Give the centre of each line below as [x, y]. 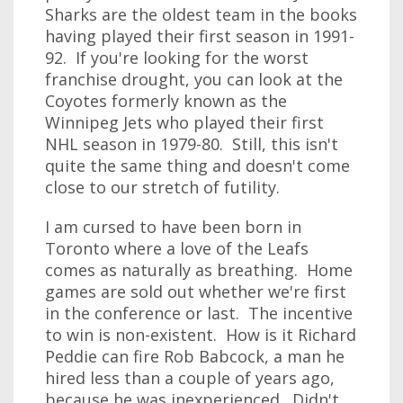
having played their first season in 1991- [200, 36]
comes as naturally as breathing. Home [199, 270]
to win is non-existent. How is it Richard [201, 335]
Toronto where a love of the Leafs [177, 248]
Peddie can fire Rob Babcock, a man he [195, 356]
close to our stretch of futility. [162, 187]
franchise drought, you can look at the [194, 79]
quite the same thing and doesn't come [197, 166]
